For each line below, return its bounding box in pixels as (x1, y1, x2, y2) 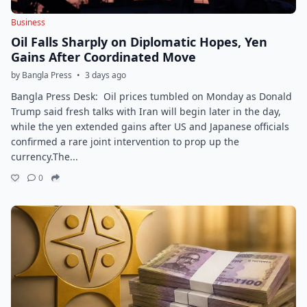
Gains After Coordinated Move (11, 49, 196, 65)
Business (11, 16, 45, 28)
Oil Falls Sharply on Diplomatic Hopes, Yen (11, 34, 267, 50)
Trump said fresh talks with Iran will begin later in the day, (11, 105, 281, 118)
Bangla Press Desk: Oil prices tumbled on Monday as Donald (11, 90, 292, 103)
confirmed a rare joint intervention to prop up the (11, 135, 239, 148)
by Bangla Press (11, 69, 72, 81)
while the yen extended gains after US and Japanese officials (11, 120, 289, 133)
